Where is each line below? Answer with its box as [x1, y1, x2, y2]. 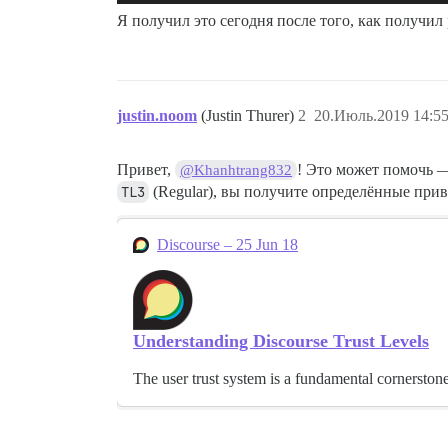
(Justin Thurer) [201, 107, 298, 124]
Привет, [117, 161, 175, 178]
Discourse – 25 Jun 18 [157, 236, 298, 253]
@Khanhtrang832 [180, 162, 293, 178]
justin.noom [117, 107, 197, 124]
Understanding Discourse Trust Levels [133, 331, 429, 351]
